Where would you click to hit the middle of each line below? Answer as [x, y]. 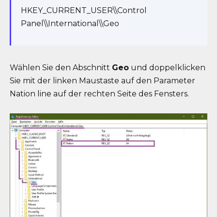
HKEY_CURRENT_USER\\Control [84, 11]
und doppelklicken [167, 68]
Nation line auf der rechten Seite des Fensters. [99, 94]
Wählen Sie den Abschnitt [61, 68]
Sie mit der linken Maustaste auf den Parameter [102, 81]
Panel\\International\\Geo [70, 24]
